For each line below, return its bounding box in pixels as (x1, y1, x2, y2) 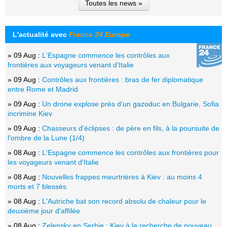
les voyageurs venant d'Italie (8, 158, 99, 166)
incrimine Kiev (8, 109, 52, 118)
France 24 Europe (69, 30, 130, 39)
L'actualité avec (13, 30, 69, 39)
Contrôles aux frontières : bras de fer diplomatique (42, 75, 203, 84)
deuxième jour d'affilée (8, 206, 80, 215)
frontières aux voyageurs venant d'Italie (8, 60, 134, 69)
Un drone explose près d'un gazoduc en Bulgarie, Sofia (42, 99, 219, 108)
